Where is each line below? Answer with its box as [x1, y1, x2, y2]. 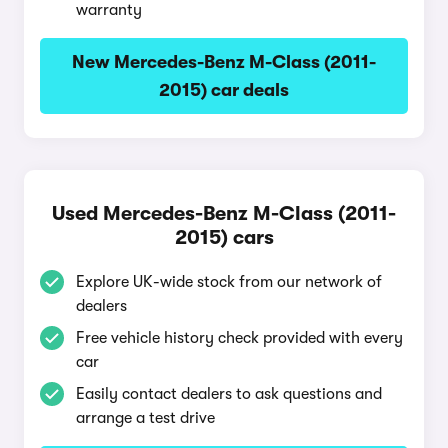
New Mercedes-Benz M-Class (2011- [72, 52, 376, 72]
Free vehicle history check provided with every [76, 329, 403, 347]
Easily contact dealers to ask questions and [76, 385, 382, 403]
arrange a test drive [76, 409, 215, 427]
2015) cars [174, 226, 274, 249]
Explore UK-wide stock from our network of [76, 273, 382, 291]
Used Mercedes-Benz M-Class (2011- [52, 202, 396, 225]
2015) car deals [159, 80, 289, 100]
